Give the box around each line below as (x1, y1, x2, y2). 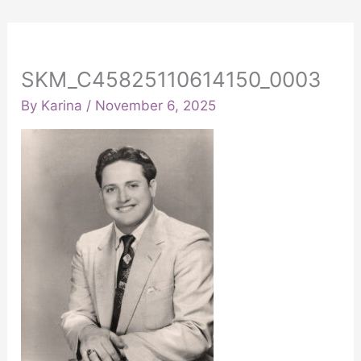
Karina (41, 98, 87, 114)
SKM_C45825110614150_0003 (21, 67, 322, 93)
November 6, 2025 (95, 98, 217, 114)
